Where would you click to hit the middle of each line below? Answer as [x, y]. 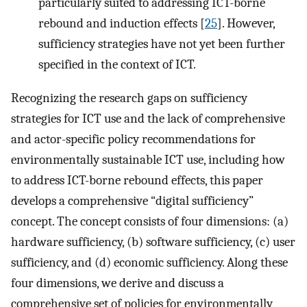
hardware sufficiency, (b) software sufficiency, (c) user [153, 242]
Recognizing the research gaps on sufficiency [129, 98]
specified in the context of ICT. [117, 65]
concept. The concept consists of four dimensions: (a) [150, 221]
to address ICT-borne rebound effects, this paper [137, 180]
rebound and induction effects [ [122, 24]
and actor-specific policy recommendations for [133, 139]
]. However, [246, 24]
